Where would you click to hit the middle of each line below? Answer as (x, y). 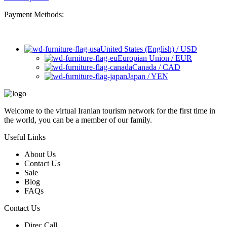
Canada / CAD (156, 67)
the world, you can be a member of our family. (78, 120)
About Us (40, 155)
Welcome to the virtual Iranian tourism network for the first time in (110, 111)
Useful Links (25, 137)
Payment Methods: (34, 15)
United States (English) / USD (149, 49)
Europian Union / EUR (155, 58)
